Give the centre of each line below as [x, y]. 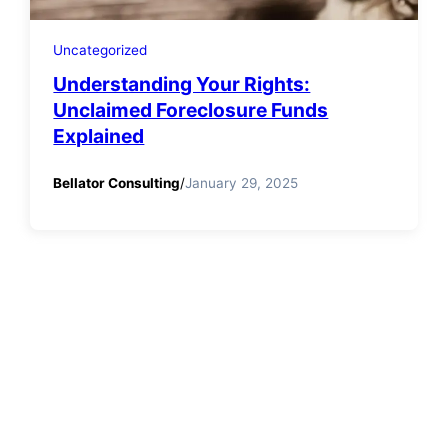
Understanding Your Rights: [182, 84]
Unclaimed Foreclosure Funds [191, 110]
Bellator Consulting [117, 182]
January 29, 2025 [242, 182]
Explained [99, 136]
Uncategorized [100, 50]
